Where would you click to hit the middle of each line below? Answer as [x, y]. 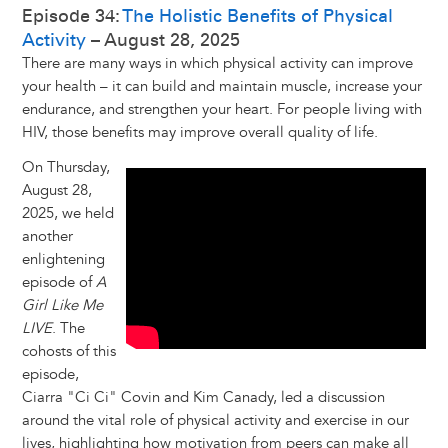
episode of [58, 283]
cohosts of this [68, 352]
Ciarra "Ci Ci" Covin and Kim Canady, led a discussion [203, 398]
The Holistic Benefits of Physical [257, 16]
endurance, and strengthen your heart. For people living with [221, 110]
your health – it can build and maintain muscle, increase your [221, 87]
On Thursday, [65, 168]
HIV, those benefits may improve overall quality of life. [199, 133]
